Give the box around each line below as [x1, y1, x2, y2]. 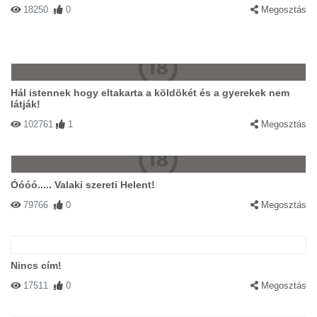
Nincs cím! [11, 260, 62, 271]
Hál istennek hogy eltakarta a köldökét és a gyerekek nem [11, 87, 289, 98]
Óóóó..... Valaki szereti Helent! [11, 179, 155, 190]
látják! [11, 98, 40, 110]
